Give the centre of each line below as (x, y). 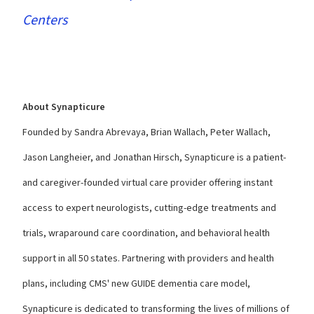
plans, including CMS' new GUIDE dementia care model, (136, 284)
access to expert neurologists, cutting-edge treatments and (149, 208)
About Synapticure (64, 107)
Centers (45, 20)
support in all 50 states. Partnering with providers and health (148, 259)
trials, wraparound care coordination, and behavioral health (146, 233)
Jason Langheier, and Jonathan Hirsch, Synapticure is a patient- (154, 158)
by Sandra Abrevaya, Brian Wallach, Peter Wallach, (166, 132)
